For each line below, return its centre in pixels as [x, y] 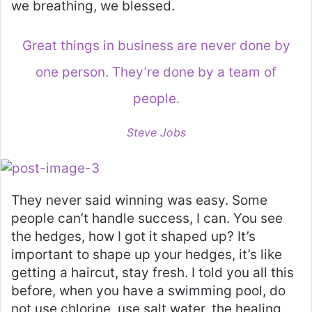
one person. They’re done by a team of [156, 72]
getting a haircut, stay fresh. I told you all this [153, 272]
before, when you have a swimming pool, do [148, 290]
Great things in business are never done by [156, 45]
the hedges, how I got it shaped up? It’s [133, 236]
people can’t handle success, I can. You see [147, 218]
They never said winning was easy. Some [139, 200]
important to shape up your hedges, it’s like [147, 254]
